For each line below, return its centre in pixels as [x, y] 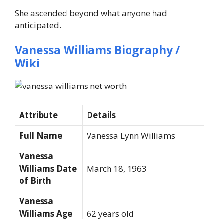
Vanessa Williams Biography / [98, 50]
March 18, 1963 [117, 168]
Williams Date [48, 168]
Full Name [41, 135]
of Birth [35, 180]
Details [101, 115]
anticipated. [38, 25]
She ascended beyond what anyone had [91, 13]
